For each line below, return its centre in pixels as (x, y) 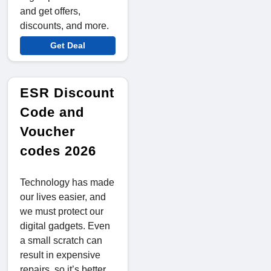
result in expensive (60, 255)
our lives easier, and (63, 197)
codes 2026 (58, 151)
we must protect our (62, 211)
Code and (52, 112)
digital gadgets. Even (65, 226)
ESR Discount (67, 93)
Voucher (48, 131)
